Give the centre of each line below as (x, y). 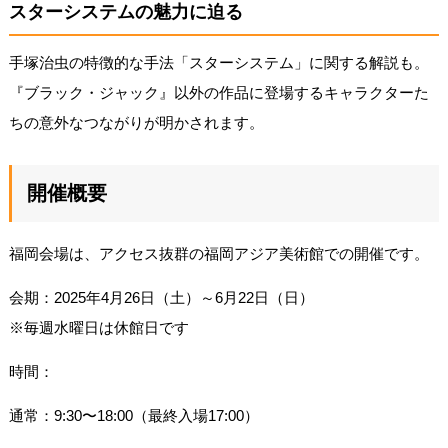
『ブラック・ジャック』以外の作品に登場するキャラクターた (218, 93)
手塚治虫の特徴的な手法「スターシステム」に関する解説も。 (218, 63)
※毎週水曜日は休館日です (98, 328)
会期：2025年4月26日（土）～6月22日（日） (161, 298)
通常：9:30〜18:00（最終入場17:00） (133, 416)
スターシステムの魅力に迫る (125, 12)
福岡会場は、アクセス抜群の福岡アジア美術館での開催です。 (218, 254)
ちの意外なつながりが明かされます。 (136, 123)
